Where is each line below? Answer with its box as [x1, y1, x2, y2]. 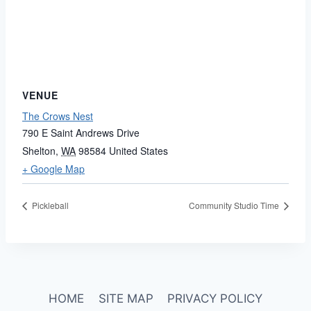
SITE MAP [98, 291, 153, 305]
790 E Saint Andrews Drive [22, 126, 140, 140]
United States [109, 144, 168, 158]
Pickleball [30, 199, 69, 211]
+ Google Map [22, 162, 85, 176]
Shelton [22, 144, 56, 158]
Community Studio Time [189, 199, 281, 211]
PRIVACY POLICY [167, 291, 262, 305]
